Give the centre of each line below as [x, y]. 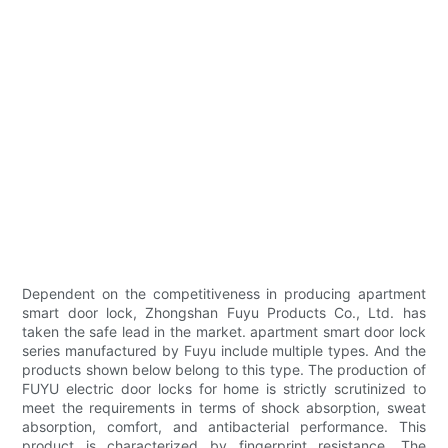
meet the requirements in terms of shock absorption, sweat [224, 408]
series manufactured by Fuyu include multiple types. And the [224, 351]
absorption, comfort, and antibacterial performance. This [224, 427]
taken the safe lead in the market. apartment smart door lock [224, 332]
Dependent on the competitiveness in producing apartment [224, 294]
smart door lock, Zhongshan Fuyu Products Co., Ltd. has [224, 313]
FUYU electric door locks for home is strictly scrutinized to [224, 389]
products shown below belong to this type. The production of [224, 370]
